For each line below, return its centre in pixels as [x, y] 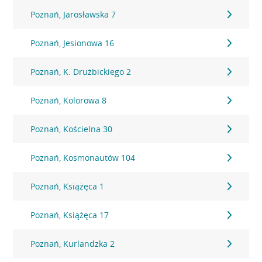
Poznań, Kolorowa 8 [69, 100]
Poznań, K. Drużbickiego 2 [81, 72]
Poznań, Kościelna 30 [72, 129]
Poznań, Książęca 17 [70, 215]
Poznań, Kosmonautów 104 [83, 158]
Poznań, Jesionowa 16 [73, 43]
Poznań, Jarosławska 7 [73, 14]
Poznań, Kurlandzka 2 [73, 244]
